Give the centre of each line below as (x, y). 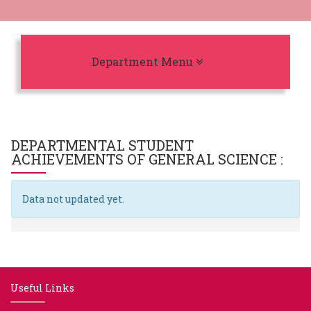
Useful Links (42, 288)
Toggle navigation (256, 61)
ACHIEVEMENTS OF (80, 159)
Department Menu (144, 61)
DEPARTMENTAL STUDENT (102, 145)
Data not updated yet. (73, 199)
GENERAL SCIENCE (215, 159)
